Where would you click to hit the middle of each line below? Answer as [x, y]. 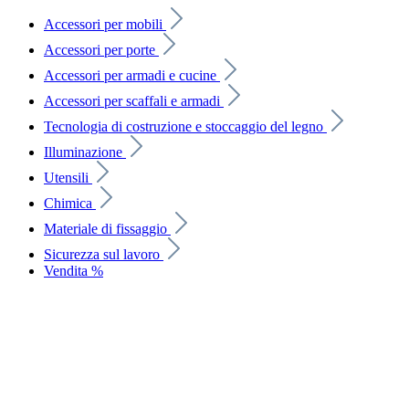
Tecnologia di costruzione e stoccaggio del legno [184, 126]
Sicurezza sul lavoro [102, 254]
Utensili [66, 178]
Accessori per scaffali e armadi [132, 101]
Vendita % [73, 271]
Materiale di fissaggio [105, 229]
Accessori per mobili [103, 24]
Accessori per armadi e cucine [130, 75]
